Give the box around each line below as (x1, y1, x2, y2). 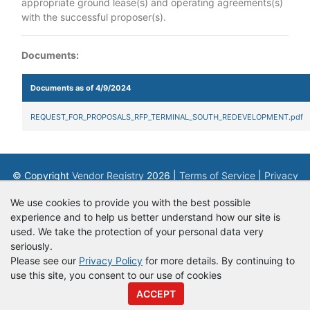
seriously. (10, 240, 53, 252)
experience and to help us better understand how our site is (10, 211, 280, 223)
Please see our (10, 255, 79, 266)
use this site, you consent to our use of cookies (10, 269, 221, 281)
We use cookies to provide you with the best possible (10, 197, 250, 208)
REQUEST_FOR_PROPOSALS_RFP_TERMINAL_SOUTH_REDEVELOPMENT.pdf (30, 112, 303, 122)
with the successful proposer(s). (21, 11, 169, 23)
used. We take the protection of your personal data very (10, 226, 264, 237)
